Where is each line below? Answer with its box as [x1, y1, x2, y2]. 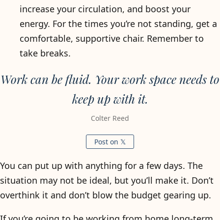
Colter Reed [91, 113, 129, 123]
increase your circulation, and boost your [20, 3, 191, 15]
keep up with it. [72, 91, 148, 107]
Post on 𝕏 [94, 137, 126, 146]
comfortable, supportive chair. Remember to [20, 32, 204, 44]
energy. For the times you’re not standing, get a [20, 18, 217, 29]
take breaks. [20, 47, 71, 59]
